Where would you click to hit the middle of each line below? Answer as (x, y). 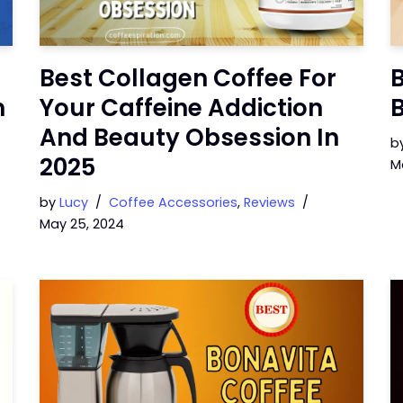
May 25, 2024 (82, 224)
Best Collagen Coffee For (188, 78)
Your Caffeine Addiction (181, 108)
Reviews (269, 202)
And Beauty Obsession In (189, 138)
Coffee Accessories (173, 202)
